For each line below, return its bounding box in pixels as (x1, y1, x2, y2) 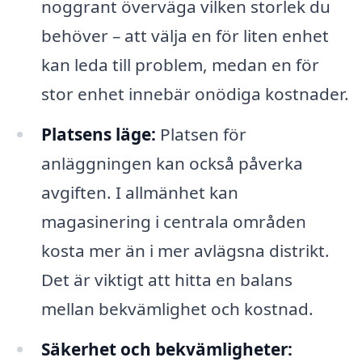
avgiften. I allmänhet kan (40, 181, 238, 204)
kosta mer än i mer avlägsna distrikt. (40, 239, 330, 263)
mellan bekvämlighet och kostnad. (40, 297, 314, 321)
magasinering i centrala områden (40, 210, 306, 234)
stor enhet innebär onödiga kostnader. (40, 82, 349, 106)
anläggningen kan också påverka (40, 152, 303, 175)
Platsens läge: (40, 123, 156, 146)
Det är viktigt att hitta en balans (40, 268, 293, 292)
